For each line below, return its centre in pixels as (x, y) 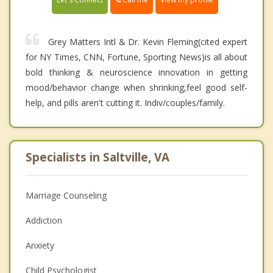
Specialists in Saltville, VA (97, 158)
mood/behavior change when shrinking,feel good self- (136, 88)
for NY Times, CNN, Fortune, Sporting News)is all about (136, 57)
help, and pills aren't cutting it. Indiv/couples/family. (125, 103)
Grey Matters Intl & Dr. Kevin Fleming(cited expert (148, 42)
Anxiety (40, 246)
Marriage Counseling (66, 196)
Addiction (44, 221)
